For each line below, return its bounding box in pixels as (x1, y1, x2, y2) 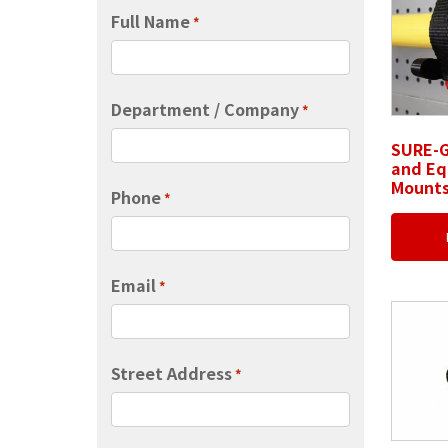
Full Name (110, 8, 190, 33)
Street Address (110, 360, 232, 385)
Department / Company (110, 96, 299, 121)
